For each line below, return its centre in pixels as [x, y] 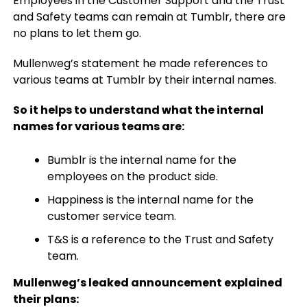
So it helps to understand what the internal [138, 110]
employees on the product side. [132, 176]
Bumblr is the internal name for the [142, 160]
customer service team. [111, 216]
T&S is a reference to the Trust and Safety [160, 240]
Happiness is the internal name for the [150, 200]
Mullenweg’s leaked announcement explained [147, 283]
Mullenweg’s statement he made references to [140, 63]
